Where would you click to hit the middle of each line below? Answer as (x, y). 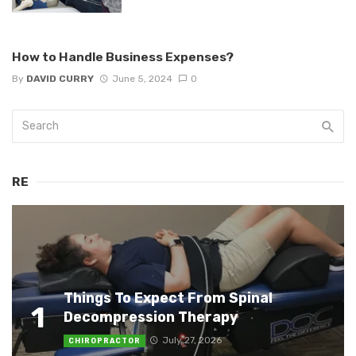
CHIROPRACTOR (104, 341)
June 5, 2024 (142, 78)
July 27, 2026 (192, 340)
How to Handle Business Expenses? (123, 57)
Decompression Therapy (151, 317)
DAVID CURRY (60, 78)
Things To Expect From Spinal (168, 298)
